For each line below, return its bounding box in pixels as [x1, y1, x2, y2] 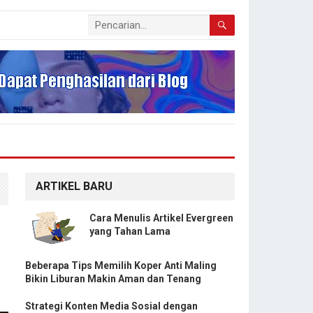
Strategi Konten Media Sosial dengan [25, 300, 198, 312]
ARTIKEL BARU [36, 180, 112, 193]
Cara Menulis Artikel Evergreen [89, 212, 233, 224]
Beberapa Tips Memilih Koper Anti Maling [25, 260, 217, 271]
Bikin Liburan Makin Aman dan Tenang [25, 273, 201, 284]
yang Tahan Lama [89, 226, 170, 237]
